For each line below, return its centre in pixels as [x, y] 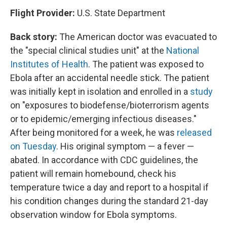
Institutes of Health [49, 64]
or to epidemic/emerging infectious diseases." [103, 119]
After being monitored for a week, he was [93, 133]
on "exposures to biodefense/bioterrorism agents [110, 105]
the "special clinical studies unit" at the [88, 50]
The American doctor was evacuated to [137, 37]
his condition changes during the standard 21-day [109, 201]
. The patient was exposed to [146, 64]
